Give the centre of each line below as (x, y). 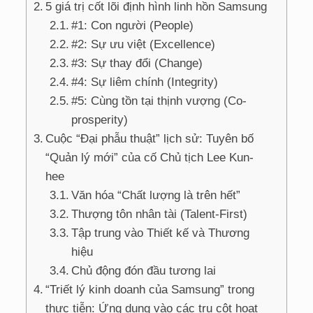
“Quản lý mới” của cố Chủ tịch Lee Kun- (150, 157)
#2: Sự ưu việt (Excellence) (144, 44)
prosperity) (100, 119)
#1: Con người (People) (133, 25)
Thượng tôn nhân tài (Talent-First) (160, 214)
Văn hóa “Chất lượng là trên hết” (156, 195)
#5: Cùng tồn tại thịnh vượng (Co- (159, 101)
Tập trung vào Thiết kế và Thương (161, 233)
